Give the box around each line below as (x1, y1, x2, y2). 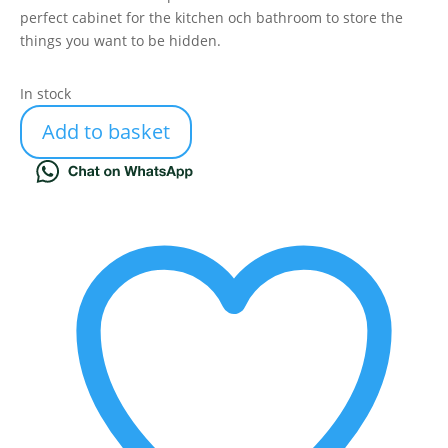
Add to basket (42, 118, 170, 145)
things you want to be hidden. (20, 31, 221, 50)
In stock (20, 84, 71, 103)
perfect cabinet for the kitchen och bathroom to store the (20, 8, 403, 27)
